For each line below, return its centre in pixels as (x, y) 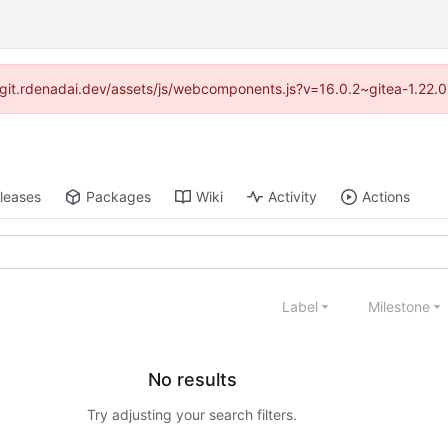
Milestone (399, 306)
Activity (293, 197)
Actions (386, 197)
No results (192, 380)
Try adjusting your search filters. (192, 415)
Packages (119, 197)
